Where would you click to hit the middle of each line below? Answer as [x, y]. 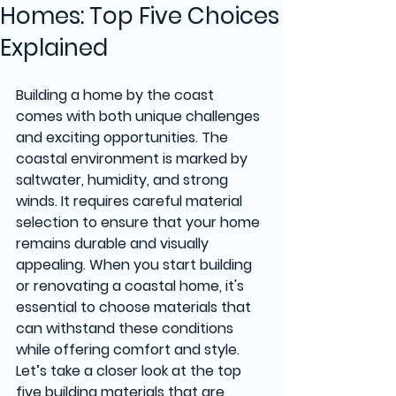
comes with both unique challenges [140, 116]
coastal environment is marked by [133, 158]
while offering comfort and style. [129, 349]
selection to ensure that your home [140, 222]
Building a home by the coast [117, 95]
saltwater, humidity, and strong [124, 179]
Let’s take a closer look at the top [130, 370]
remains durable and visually [114, 243]
